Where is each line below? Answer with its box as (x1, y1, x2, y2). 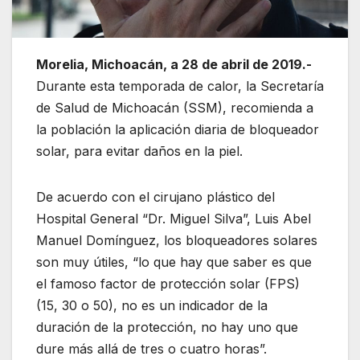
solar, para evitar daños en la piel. (36, 143, 243, 160)
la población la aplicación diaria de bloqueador (36, 121, 319, 138)
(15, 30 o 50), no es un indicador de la (36, 297, 268, 314)
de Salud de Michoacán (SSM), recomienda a (36, 100, 313, 117)
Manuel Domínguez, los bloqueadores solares (36, 232, 317, 249)
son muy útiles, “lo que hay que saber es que (36, 254, 312, 271)
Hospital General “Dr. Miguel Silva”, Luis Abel (36, 211, 311, 227)
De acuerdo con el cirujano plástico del (36, 189, 275, 206)
